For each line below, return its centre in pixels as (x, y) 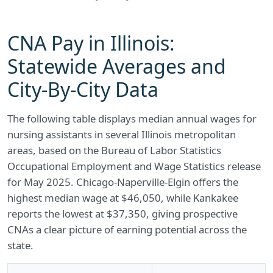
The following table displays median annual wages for (132, 119)
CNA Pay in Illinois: (91, 43)
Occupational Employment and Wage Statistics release (134, 166)
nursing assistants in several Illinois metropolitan (122, 134)
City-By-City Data (83, 89)
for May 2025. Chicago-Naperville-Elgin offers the (123, 182)
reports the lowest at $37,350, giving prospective (122, 214)
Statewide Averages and (117, 66)
